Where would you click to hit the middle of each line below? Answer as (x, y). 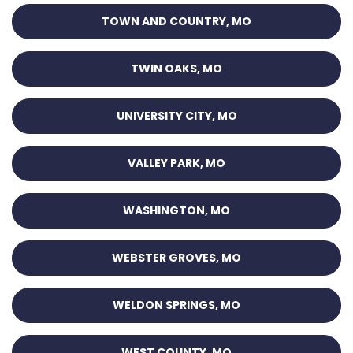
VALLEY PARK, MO (176, 163)
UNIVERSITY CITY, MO (176, 116)
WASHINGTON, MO (176, 211)
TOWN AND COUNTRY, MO (176, 22)
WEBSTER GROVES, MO (176, 258)
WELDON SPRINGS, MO (176, 305)
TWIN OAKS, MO (176, 69)
